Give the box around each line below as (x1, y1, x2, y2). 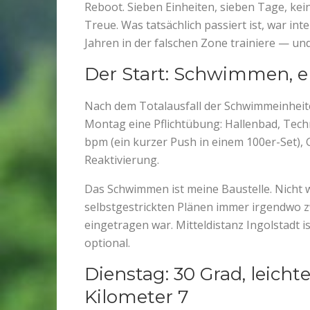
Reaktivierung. (84, 152, 159, 168)
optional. (84, 235, 130, 251)
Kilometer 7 (84, 286, 189, 309)
